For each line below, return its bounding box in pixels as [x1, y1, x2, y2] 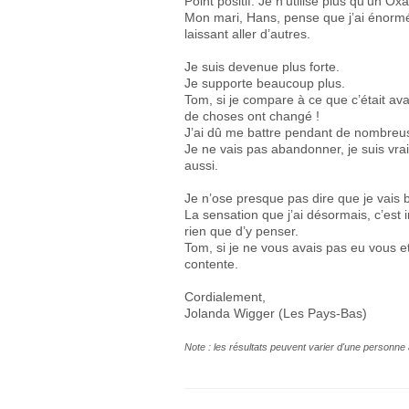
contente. [184, 257, 238, 271]
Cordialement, [184, 289, 266, 304]
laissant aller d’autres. [184, 26, 310, 41]
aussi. [184, 158, 218, 173]
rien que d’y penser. [184, 224, 299, 238]
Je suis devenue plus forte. [184, 59, 340, 74]
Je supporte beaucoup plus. [184, 76, 345, 90]
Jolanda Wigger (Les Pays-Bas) [184, 306, 367, 320]
